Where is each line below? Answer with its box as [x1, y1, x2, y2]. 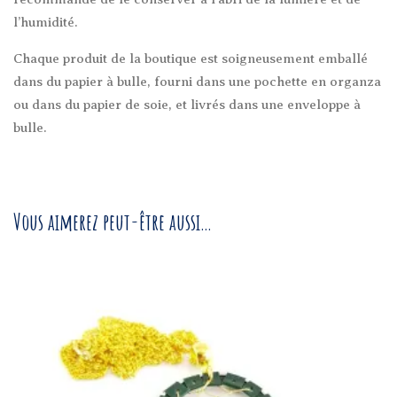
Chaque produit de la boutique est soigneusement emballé [13, 51, 368, 66]
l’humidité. [13, 14, 78, 29]
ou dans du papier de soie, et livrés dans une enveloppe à [13, 97, 361, 112]
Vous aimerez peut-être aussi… [13, 206, 212, 236]
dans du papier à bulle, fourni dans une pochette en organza [13, 74, 381, 89]
